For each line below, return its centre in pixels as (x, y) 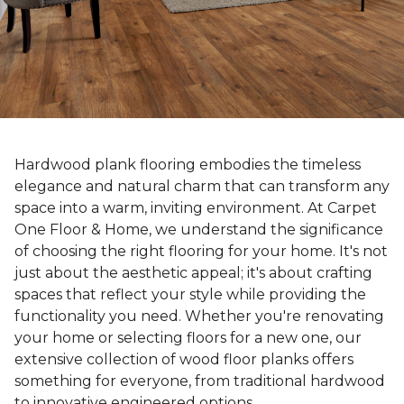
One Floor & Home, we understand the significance (199, 230)
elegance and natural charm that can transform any (202, 187)
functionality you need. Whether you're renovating (199, 317)
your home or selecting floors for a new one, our (188, 338)
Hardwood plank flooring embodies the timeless (188, 165)
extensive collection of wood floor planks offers (184, 360)
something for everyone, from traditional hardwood (200, 381)
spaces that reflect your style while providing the (190, 295)
